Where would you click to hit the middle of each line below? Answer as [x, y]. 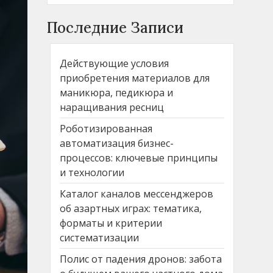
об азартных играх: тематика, [131, 208]
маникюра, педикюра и [116, 92]
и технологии [92, 172]
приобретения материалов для [135, 78]
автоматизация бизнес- [117, 143]
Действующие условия [114, 63]
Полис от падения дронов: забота [141, 259]
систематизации [99, 237]
